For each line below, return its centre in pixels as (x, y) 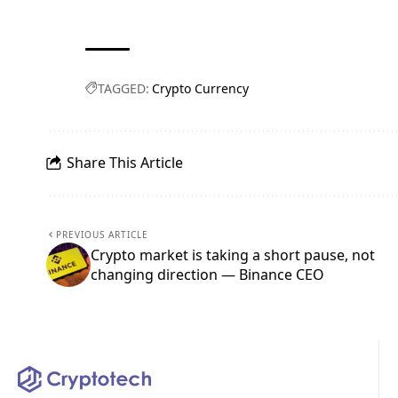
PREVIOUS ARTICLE (102, 234)
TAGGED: (124, 88)
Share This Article (125, 163)
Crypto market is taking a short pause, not (233, 255)
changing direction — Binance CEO (207, 274)
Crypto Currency (201, 88)
